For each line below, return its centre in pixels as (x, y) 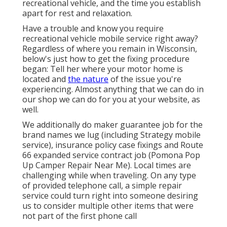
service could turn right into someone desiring (110, 195)
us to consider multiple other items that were (108, 205)
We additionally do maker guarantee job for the (112, 124)
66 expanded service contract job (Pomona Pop (111, 155)
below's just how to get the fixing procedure (106, 59)
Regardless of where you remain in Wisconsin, (110, 48)
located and (45, 79)
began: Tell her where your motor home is (103, 69)
